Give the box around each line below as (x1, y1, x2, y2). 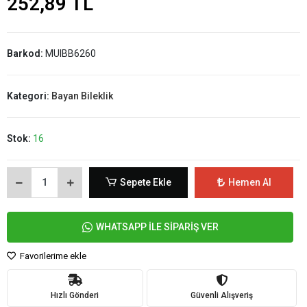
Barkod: (7, 47, 45, 59)
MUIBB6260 (45, 47, 96, 59)
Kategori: (7, 90, 51, 101)
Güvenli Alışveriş (190, 291, 253, 301)
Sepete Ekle (120, 176, 172, 188)
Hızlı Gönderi (51, 291, 99, 301)
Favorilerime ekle (18, 250, 86, 261)
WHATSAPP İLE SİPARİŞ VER (95, 221, 219, 232)
